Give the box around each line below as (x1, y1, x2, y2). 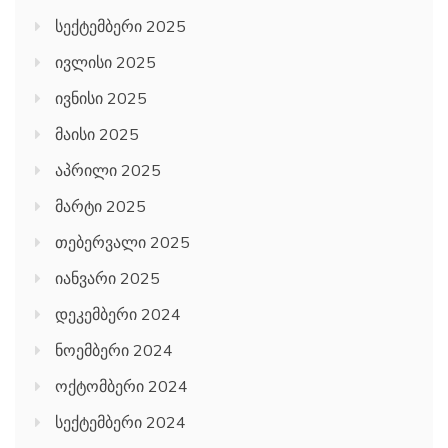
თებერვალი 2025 (55, 232, 190, 253)
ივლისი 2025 (55, 52, 156, 73)
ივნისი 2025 (55, 88, 147, 109)
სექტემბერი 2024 (55, 412, 186, 433)
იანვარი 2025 (55, 268, 160, 289)
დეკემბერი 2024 (55, 304, 181, 325)
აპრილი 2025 (55, 160, 161, 181)
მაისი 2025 (55, 124, 139, 145)
